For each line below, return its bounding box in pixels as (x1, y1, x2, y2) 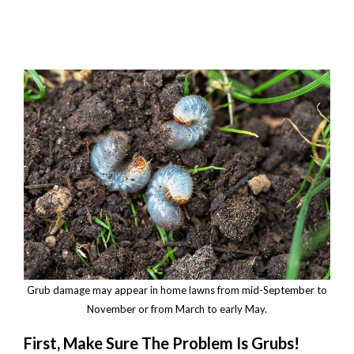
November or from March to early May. (87, 302, 267, 315)
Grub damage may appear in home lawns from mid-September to (27, 283, 327, 296)
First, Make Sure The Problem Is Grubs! (24, 333, 299, 352)
